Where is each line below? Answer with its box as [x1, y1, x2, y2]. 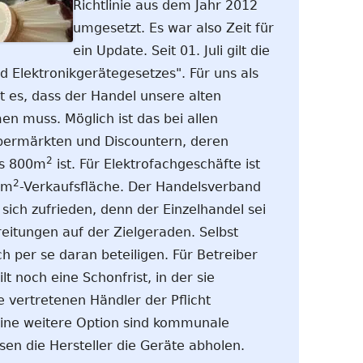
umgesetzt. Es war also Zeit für [73, 20, 274, 36]
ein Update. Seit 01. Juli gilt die [73, 43, 270, 58]
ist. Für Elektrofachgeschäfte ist [53, 156, 260, 172]
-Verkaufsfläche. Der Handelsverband [19, 179, 261, 194]
